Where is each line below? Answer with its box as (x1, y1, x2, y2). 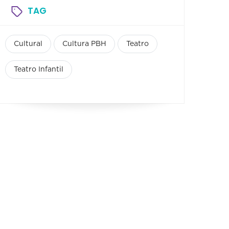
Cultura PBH (62, 40, 106, 48)
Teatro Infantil (14, 65, 63, 73)
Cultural (14, 40, 42, 48)
